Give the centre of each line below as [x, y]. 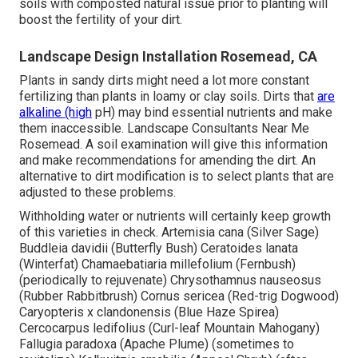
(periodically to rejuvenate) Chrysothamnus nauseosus [170, 280]
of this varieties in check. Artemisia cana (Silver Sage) [169, 233]
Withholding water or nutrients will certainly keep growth [175, 217]
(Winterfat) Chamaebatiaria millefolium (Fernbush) [157, 265]
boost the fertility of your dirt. [101, 20]
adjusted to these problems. [97, 193]
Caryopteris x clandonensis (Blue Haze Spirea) [149, 312]
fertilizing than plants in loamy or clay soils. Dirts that [168, 97]
